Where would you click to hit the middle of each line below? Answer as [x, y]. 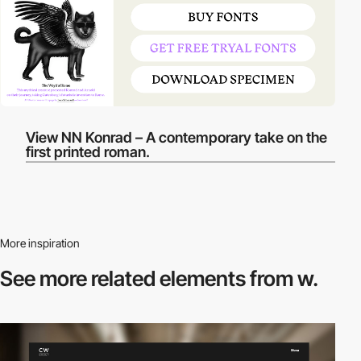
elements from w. [239, 278]
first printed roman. [88, 152]
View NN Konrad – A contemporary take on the [177, 138]
